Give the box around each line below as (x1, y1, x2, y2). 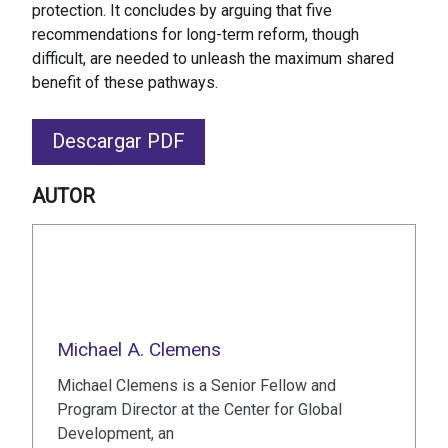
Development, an (57, 424, 174, 444)
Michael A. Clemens (57, 338, 221, 362)
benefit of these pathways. (32, 73, 218, 93)
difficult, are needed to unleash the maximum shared (32, 49, 394, 69)
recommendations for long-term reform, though (32, 25, 359, 45)
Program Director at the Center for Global (57, 400, 342, 420)
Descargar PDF (52, 129, 185, 154)
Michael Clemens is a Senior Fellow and (57, 376, 336, 396)
